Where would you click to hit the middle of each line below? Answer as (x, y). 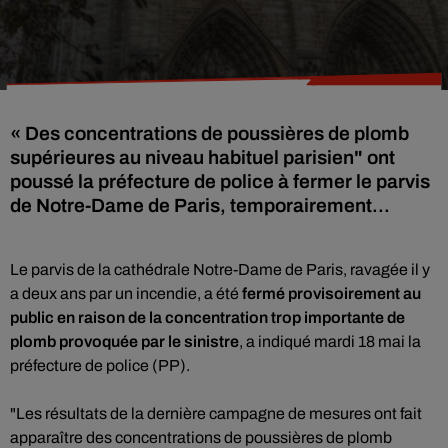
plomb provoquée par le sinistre (124, 341)
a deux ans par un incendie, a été (126, 293)
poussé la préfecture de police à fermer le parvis (220, 181)
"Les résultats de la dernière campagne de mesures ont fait (216, 413)
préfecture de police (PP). (100, 365)
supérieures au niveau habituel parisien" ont (202, 157)
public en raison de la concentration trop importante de (207, 317)
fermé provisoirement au (331, 293)
